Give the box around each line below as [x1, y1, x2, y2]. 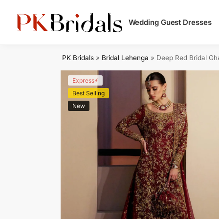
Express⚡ [72, 77, 98, 84]
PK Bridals [62, 54, 94, 62]
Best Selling [72, 89, 105, 97]
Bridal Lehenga [102, 54, 149, 62]
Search [14, 8, 50, 21]
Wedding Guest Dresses [128, 18, 212, 27]
